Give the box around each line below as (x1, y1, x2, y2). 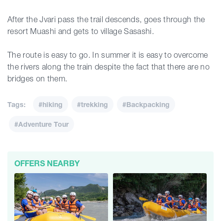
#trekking (77, 100, 108, 109)
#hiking (38, 100, 63, 109)
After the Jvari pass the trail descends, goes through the (7, 14, 205, 24)
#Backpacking (122, 100, 170, 109)
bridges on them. (7, 74, 68, 83)
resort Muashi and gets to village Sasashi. (7, 26, 156, 36)
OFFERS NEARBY (14, 158, 80, 168)
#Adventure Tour (14, 120, 69, 128)
